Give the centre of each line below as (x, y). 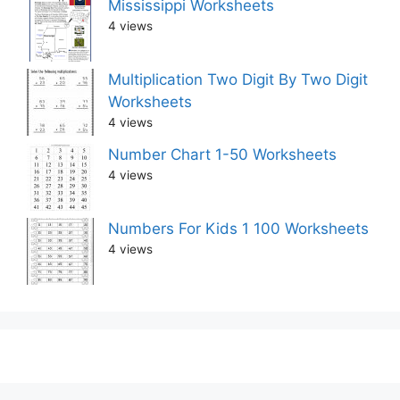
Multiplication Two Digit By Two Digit (238, 80)
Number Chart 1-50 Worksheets (222, 154)
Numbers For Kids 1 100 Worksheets (238, 229)
